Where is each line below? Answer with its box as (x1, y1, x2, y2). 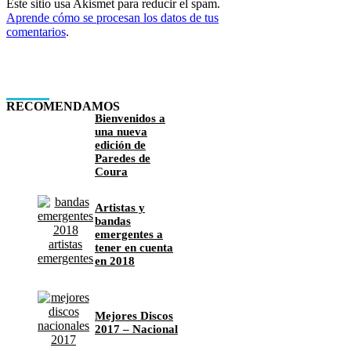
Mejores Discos (95, 309, 173, 323)
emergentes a (95, 227, 163, 241)
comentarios (6, 24, 66, 38)
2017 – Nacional (95, 323, 178, 336)
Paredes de (95, 152, 150, 165)
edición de (95, 139, 146, 152)
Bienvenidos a (95, 112, 165, 125)
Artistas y (95, 201, 145, 214)
